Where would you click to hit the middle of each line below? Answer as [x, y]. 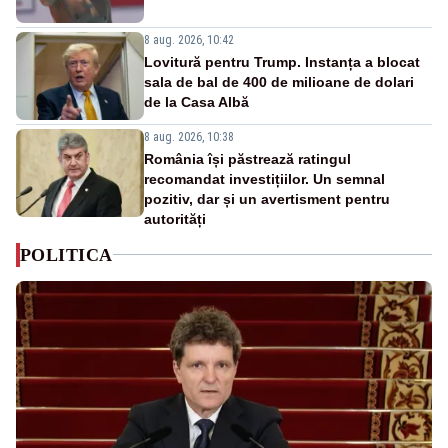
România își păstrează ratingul [247, 158]
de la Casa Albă [196, 101]
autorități [175, 218]
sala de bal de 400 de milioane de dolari [279, 81]
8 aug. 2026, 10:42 [189, 39]
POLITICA [66, 254]
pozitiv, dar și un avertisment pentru [267, 198]
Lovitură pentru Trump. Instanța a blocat [282, 61]
